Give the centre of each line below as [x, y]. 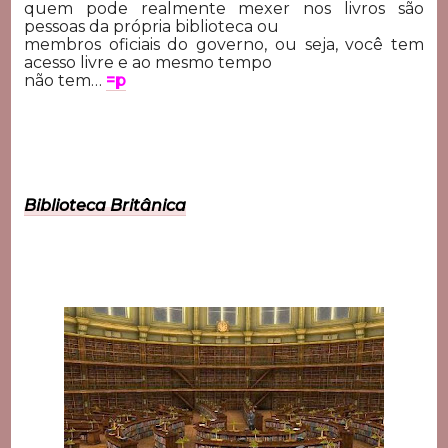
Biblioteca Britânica [104, 206]
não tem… [64, 80]
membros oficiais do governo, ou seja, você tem [224, 44]
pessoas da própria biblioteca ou [151, 26]
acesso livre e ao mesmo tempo [147, 62]
